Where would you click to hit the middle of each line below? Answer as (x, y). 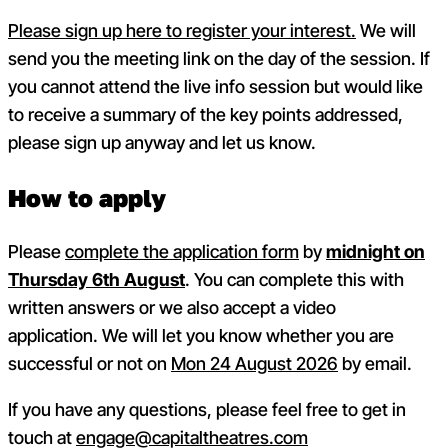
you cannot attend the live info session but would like (215, 87)
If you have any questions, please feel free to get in (207, 409)
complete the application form (182, 251)
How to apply (87, 197)
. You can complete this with (294, 279)
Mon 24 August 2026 (254, 363)
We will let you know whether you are (248, 335)
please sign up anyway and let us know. (162, 143)
